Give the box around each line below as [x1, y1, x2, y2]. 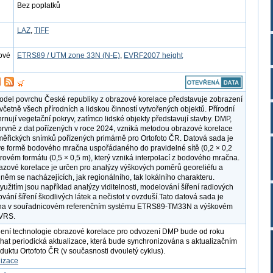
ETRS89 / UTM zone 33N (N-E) [17, 51, 120, 60]
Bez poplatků [17, 1, 60, 10]
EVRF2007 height [124, 51, 183, 60]
